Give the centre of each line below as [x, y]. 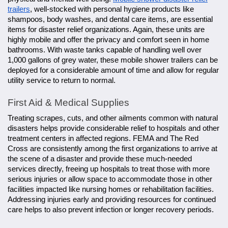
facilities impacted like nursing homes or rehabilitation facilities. [111, 189]
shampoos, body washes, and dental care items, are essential [110, 19]
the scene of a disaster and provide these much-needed [100, 159]
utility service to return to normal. [63, 80]
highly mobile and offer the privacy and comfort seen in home [108, 39]
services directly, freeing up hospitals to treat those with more [109, 169]
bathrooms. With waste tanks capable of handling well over [105, 50]
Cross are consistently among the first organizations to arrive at [112, 148]
